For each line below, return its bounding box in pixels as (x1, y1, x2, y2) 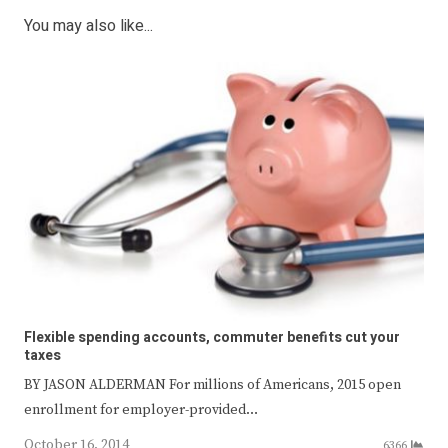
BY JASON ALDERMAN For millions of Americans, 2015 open (24, 375, 401, 394)
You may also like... (24, 14, 153, 39)
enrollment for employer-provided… (24, 400, 258, 419)
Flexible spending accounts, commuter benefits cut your (24, 326, 400, 348)
